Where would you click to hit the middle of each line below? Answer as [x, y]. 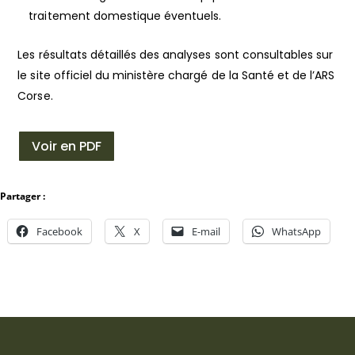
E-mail [206, 231]
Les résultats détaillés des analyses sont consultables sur [176, 55]
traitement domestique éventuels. [125, 16]
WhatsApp [296, 231]
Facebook [59, 231]
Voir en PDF [67, 146]
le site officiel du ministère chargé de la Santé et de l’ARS [176, 75]
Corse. [35, 96]
